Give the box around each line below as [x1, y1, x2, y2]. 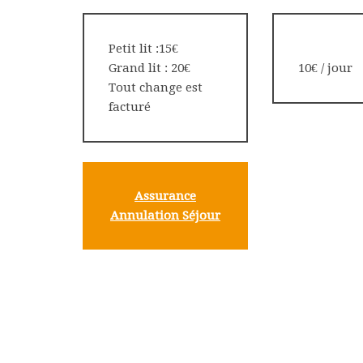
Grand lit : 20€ [109, 61, 190, 75]
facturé [109, 100, 151, 114]
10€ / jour [298, 61, 352, 75]
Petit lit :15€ [109, 41, 178, 56]
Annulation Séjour [110, 208, 220, 223]
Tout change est [109, 80, 203, 95]
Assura [135, 189, 176, 203]
